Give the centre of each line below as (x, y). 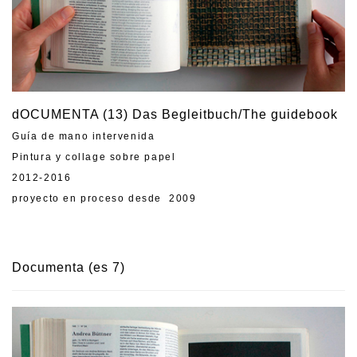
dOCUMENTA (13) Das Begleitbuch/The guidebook (175, 114)
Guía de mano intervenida (84, 136)
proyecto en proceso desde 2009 (104, 198)
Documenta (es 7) (69, 267)
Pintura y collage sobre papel (94, 157)
